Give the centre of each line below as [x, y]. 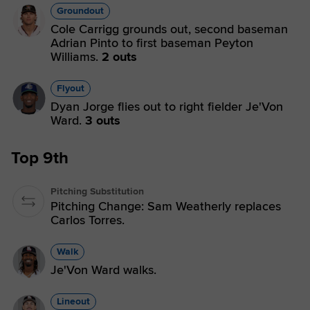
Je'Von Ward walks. [103, 270]
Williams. [76, 57]
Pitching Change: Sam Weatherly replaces [166, 206]
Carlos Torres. [88, 220]
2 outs [119, 57]
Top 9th [40, 158]
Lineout [73, 301]
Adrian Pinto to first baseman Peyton [152, 43]
